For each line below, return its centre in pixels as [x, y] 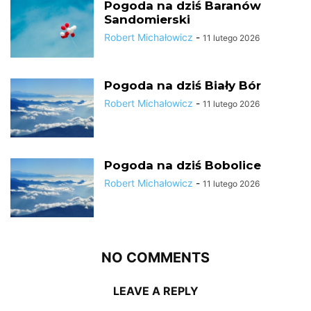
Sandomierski [147, 19]
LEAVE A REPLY [155, 291]
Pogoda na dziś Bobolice [183, 165]
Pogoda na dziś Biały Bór [183, 85]
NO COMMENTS [155, 257]
